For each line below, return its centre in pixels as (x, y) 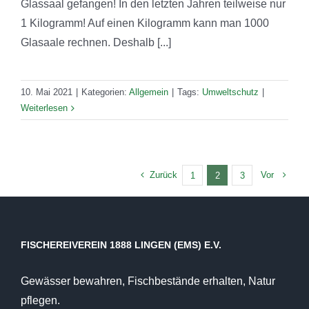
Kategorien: (105, 92)
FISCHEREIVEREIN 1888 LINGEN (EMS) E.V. (121, 245)
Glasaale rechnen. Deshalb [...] (96, 43)
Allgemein (149, 92)
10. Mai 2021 (47, 92)
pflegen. (40, 301)
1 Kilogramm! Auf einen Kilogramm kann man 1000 (145, 23)
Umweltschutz (230, 92)
